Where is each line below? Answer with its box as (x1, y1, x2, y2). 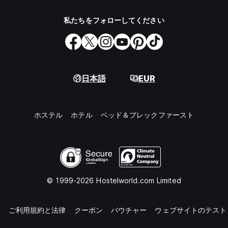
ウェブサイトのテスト (155, 206, 227, 215)
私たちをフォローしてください (64, 16, 164, 25)
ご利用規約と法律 (8, 206, 66, 215)
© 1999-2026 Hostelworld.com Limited (47, 176, 181, 185)
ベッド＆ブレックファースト (100, 110, 194, 120)
